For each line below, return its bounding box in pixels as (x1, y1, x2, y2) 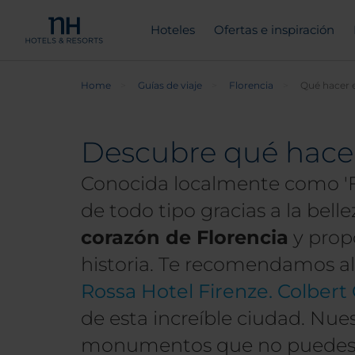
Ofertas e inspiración (213, 22, 334, 37)
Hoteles (150, 22, 195, 37)
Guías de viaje (138, 79, 202, 91)
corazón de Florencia (81, 226, 288, 249)
